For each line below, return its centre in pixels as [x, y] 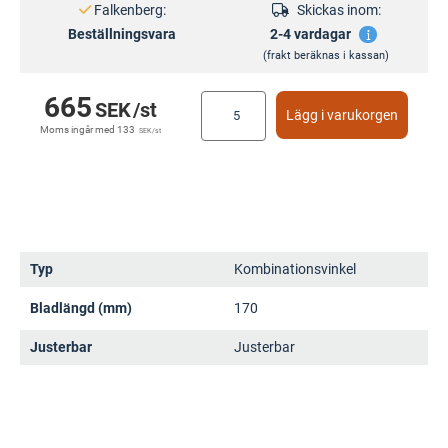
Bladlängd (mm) [81, 308]
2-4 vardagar [311, 33]
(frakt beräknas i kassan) [326, 55]
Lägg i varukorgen [342, 114]
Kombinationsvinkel [295, 269]
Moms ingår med [79, 129]
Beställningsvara [122, 33]
